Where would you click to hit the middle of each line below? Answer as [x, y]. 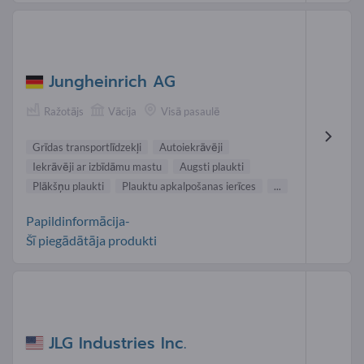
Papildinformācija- [78, 221]
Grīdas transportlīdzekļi [87, 147]
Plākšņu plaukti [68, 186]
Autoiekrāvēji [191, 147]
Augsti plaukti [212, 167]
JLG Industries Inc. [117, 343]
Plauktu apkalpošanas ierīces [189, 186]
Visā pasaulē [191, 111]
